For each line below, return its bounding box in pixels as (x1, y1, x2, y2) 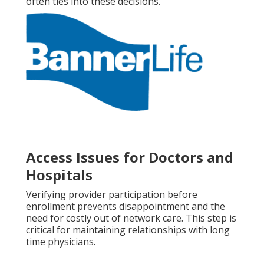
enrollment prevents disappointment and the (26, 200, 225, 213)
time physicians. (26, 235, 95, 249)
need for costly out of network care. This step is (26, 212, 236, 225)
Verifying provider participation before (26, 188, 197, 202)
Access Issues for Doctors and (26, 147, 233, 167)
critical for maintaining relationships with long (26, 223, 230, 237)
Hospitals (26, 165, 93, 185)
